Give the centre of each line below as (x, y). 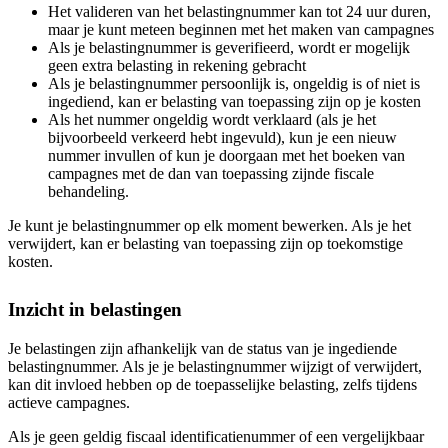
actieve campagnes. (69, 403)
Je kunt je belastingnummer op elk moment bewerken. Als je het (209, 226)
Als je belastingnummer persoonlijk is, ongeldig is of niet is (234, 84)
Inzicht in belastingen (95, 310)
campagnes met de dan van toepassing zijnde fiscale (211, 174)
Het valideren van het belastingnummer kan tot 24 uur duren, (239, 12)
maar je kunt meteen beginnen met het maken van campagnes (241, 30)
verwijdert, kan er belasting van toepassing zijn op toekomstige (205, 244)
